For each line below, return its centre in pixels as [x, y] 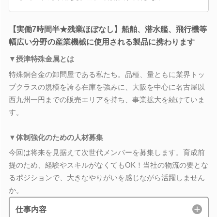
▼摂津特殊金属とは [41, 59]
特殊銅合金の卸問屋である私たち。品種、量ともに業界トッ [107, 74]
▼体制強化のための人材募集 [56, 137]
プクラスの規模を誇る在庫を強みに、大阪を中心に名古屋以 [107, 87]
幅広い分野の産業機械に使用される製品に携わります [101, 42]
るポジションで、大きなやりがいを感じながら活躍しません [107, 178]
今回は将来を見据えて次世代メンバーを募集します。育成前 [107, 152]
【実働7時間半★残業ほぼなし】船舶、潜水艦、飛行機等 [108, 29]
